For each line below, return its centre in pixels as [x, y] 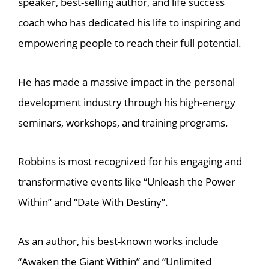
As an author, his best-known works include [118, 241]
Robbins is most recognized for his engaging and [130, 162]
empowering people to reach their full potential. [130, 43]
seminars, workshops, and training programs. [123, 122]
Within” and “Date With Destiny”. [93, 202]
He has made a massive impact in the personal [126, 82]
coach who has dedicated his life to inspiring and [129, 23]
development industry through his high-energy [127, 102]
